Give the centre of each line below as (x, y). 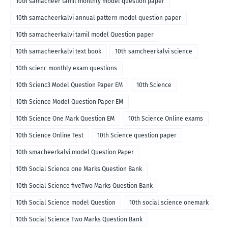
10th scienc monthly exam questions (66, 68)
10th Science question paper (137, 136)
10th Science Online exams (166, 119)
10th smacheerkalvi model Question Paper (75, 152)
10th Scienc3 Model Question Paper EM (69, 85)
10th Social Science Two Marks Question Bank (79, 220)
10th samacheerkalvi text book (59, 52)
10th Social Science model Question (66, 203)
